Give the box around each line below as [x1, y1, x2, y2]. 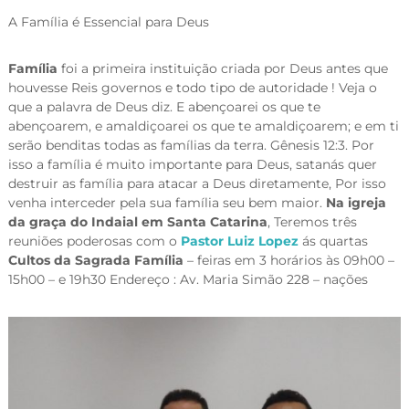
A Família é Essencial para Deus [7, 13, 209, 30]
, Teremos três [267, 213, 357, 230]
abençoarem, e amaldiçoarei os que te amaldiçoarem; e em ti [7, 117, 399, 134]
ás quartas [301, 232, 368, 249]
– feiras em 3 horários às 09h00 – [183, 251, 394, 268]
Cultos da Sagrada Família [7, 251, 184, 268]
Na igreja [325, 194, 386, 211]
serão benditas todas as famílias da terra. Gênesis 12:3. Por [7, 136, 374, 153]
